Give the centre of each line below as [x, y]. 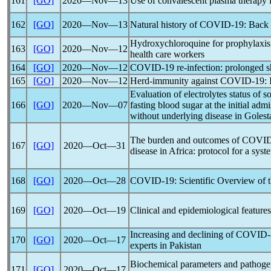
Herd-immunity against [175, 81]
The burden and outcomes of [186, 140]
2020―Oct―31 [95, 145]
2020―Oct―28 [95, 181]
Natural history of [165, 24]
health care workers [167, 54]
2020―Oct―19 [95, 210]
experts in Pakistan [166, 245]
